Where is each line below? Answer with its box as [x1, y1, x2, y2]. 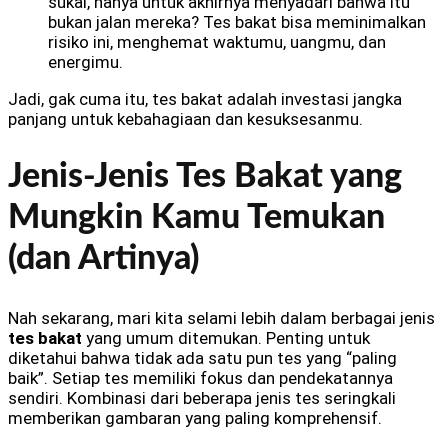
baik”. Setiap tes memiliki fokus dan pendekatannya [8, 368, 393, 389]
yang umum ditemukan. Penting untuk [82, 328, 370, 349]
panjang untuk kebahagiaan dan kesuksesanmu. [8, 108, 363, 129]
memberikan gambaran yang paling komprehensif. [8, 408, 382, 429]
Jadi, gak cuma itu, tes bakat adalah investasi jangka [8, 88, 402, 109]
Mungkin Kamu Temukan [8, 201, 385, 235]
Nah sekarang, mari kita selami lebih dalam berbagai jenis [8, 308, 435, 329]
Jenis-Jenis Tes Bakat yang [8, 160, 402, 194]
